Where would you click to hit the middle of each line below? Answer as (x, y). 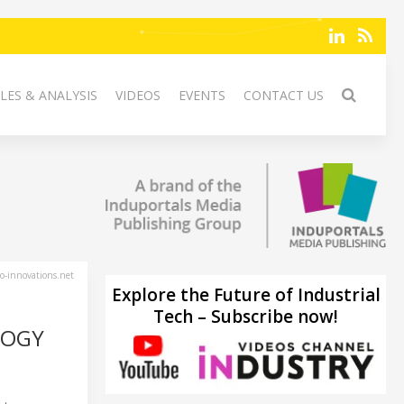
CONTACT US (284, 95)
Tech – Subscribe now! (246, 316)
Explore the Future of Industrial (246, 294)
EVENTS (202, 95)
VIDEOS (138, 95)
